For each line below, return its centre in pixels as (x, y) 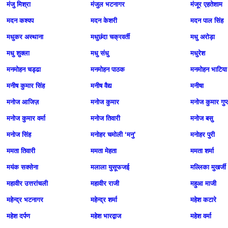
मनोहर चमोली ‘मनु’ (113, 135)
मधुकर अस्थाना (25, 37)
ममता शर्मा (202, 151)
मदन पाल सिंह (207, 21)
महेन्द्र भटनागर (25, 200)
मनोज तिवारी (105, 118)
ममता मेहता (104, 151)
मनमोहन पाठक (108, 69)
